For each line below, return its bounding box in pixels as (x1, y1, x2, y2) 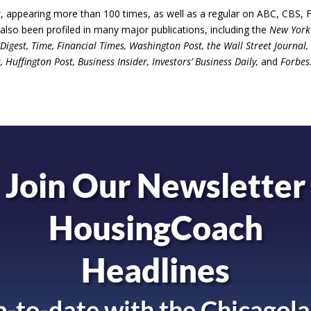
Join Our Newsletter (6, 166, 305, 205)
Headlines (81, 251, 230, 290)
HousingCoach (48, 208, 263, 248)
